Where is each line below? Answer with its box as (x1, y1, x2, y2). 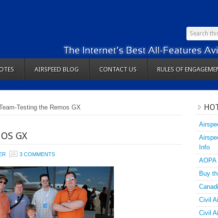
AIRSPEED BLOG (35, 66, 79, 73)
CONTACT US (99, 66, 137, 73)
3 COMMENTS (19, 151, 55, 157)
